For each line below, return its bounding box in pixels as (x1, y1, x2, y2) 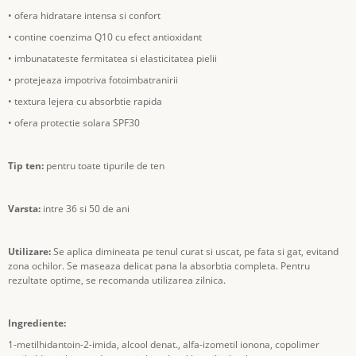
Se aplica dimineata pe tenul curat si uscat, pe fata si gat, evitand (51, 245, 339, 258)
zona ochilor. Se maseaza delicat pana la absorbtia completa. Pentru (8, 259, 310, 273)
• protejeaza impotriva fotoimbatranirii (8, 73, 178, 87)
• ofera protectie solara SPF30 (8, 116, 140, 130)
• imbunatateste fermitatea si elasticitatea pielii (8, 52, 217, 65)
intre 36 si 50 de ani (41, 202, 130, 215)
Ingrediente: (8, 316, 66, 330)
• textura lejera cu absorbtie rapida (8, 95, 162, 108)
